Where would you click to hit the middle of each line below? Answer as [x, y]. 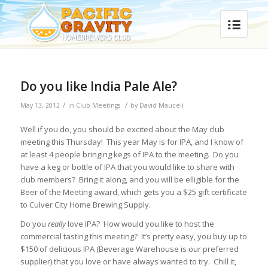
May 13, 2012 [40, 105]
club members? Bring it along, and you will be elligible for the [130, 180]
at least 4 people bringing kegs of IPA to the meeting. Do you [129, 155]
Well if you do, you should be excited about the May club [122, 130]
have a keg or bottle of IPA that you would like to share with [127, 167]
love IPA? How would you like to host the [140, 224]
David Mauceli [161, 105]
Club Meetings [98, 105]
